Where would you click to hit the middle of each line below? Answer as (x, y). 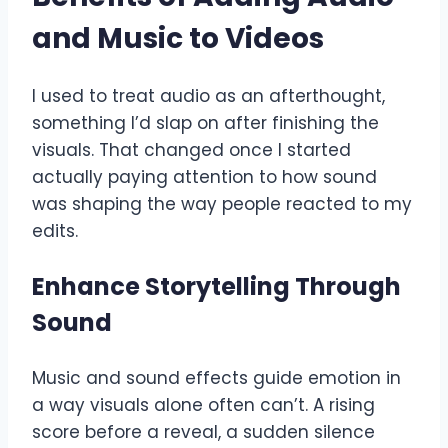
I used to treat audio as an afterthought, (208, 96)
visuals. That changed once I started (191, 150)
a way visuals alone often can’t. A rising (203, 405)
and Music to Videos (178, 38)
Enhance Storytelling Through (216, 287)
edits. (55, 231)
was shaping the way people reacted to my (222, 204)
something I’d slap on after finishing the (205, 123)
